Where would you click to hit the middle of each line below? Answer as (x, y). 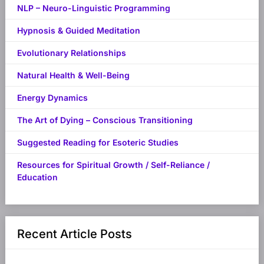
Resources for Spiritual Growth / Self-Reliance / (113, 165)
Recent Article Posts (74, 234)
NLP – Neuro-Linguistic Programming (93, 8)
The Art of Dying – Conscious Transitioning (105, 120)
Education (37, 177)
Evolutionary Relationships (71, 53)
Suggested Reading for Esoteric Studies (98, 143)
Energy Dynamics (52, 98)
